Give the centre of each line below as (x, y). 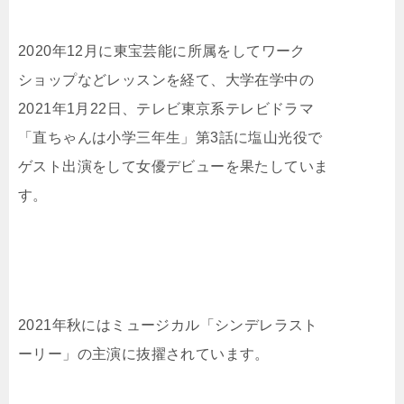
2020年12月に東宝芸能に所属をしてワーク (162, 51)
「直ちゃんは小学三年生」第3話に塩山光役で (170, 138)
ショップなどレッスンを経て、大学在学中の (166, 80)
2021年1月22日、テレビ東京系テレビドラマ (166, 109)
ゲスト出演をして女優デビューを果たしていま (174, 167)
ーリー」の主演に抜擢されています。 (144, 354)
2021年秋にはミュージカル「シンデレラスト (168, 326)
